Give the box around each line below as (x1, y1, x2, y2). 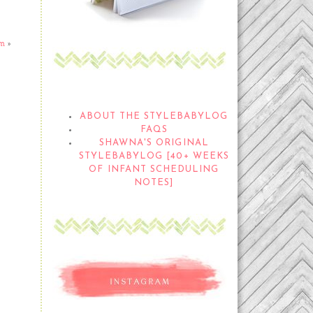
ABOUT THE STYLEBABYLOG (80, 112, 228, 122)
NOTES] (134, 178, 174, 188)
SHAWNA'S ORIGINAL (99, 138, 209, 148)
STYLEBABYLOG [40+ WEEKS (78, 152, 229, 161)
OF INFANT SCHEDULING (89, 165, 219, 175)
